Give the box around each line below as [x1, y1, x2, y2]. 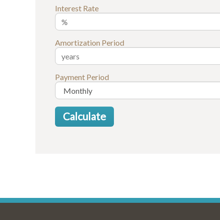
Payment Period [55, 72, 109, 82]
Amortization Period [55, 38, 124, 48]
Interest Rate [55, 3, 99, 13]
